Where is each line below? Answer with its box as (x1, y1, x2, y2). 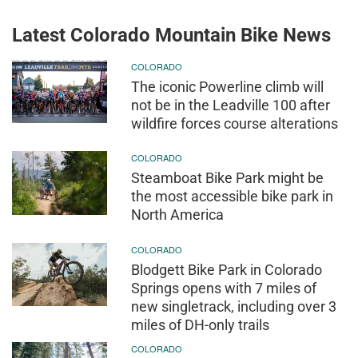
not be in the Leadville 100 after (131, 96, 331, 113)
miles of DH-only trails (131, 316, 270, 333)
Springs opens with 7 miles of (131, 279, 317, 296)
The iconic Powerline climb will (131, 78, 324, 95)
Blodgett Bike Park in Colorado (131, 261, 323, 278)
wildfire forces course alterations (131, 114, 339, 132)
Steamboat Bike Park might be (131, 169, 324, 187)
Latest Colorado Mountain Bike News (12, 23, 331, 46)
